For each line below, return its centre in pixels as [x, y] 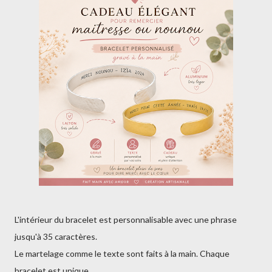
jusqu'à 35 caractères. [56, 236]
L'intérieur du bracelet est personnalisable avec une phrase [126, 219]
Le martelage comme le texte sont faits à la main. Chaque [122, 253]
